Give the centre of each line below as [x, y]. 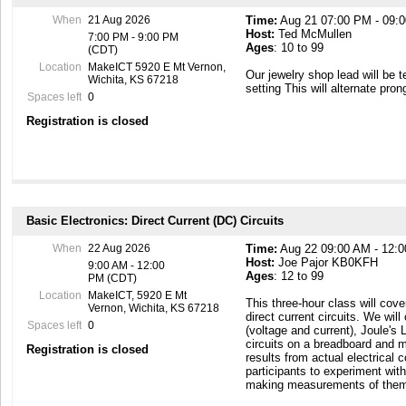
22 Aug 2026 [119, 249]
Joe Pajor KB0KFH [327, 263]
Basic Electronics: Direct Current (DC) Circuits [155, 221]
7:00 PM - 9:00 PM [133, 38]
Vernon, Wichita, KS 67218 [153, 309]
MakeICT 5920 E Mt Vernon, [156, 68]
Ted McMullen [314, 34]
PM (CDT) [112, 279]
